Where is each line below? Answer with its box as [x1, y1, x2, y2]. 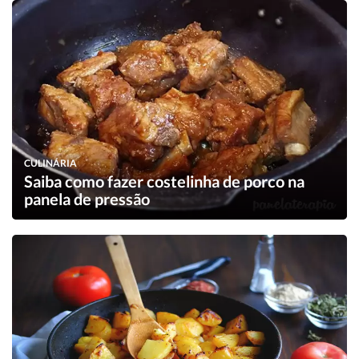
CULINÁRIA [24, 157, 77, 170]
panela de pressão [24, 189, 150, 209]
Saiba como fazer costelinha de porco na [24, 171, 305, 192]
